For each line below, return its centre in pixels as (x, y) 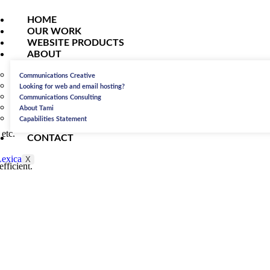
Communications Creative (57, 76)
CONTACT (50, 138)
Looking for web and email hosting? (72, 86)
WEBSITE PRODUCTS (75, 43)
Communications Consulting (60, 97)
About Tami (36, 108)
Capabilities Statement (53, 119)
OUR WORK (54, 31)
